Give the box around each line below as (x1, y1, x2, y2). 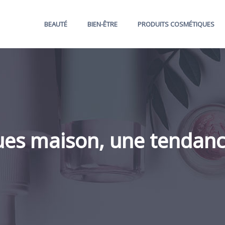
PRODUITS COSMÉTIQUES (138, 19, 214, 29)
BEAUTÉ (44, 19, 67, 29)
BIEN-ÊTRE (87, 19, 118, 29)
